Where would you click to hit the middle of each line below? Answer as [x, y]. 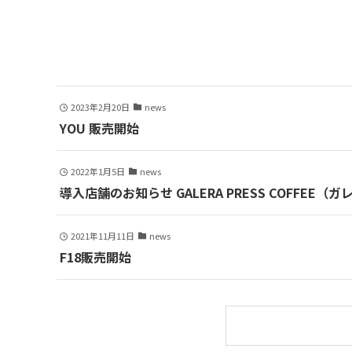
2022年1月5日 [97, 172]
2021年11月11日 [102, 236]
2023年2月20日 [100, 107]
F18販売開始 [95, 257]
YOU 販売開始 [99, 128]
